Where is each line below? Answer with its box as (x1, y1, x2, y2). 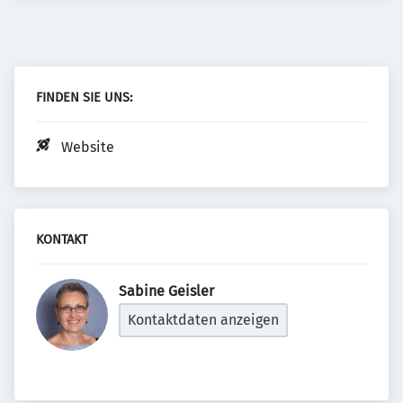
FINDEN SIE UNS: (36, 90, 132, 105)
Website (61, 139, 114, 156)
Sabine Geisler (119, 282, 218, 300)
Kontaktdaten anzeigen (128, 311, 279, 328)
